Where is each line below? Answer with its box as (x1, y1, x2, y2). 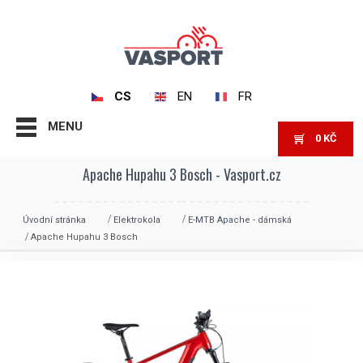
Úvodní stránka (23, 214, 86, 225)
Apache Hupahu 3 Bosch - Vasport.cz (82, 163, 281, 185)
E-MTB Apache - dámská (188, 214, 292, 225)
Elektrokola (113, 214, 160, 225)
